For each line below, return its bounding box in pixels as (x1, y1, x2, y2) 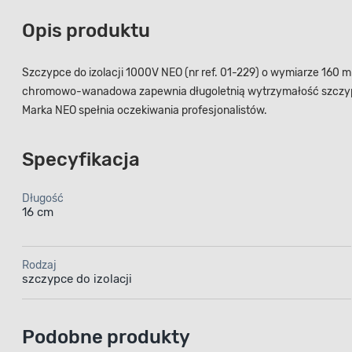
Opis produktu (22, 19, 150, 42)
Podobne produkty (22, 325, 190, 348)
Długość (22, 191, 64, 205)
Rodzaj (22, 258, 57, 272)
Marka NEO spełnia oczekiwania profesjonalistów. (22, 103, 267, 117)
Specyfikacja (22, 148, 140, 170)
